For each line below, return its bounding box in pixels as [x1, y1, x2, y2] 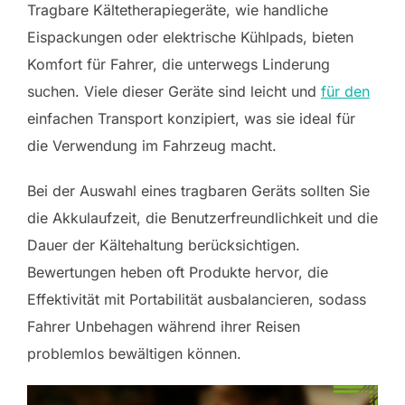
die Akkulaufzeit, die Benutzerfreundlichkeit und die [27, 208, 378, 227]
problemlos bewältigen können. [27, 344, 241, 363]
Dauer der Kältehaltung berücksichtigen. [27, 235, 300, 254]
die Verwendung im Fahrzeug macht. [27, 136, 277, 155]
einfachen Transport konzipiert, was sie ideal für [27, 108, 355, 127]
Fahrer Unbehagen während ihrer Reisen [27, 316, 300, 335]
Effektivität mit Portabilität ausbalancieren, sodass [27, 289, 366, 308]
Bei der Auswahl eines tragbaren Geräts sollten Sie [27, 181, 370, 200]
